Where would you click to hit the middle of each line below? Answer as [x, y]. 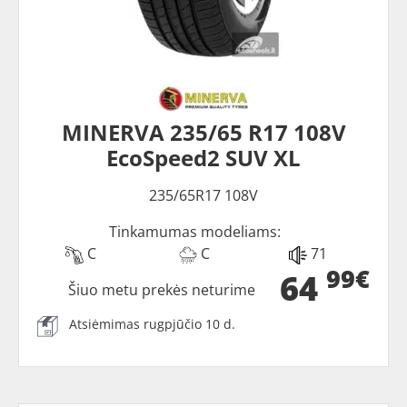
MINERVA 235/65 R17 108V [203, 132]
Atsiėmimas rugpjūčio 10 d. [152, 323]
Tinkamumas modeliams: [194, 231]
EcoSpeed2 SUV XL [203, 157]
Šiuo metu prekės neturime [162, 289]
